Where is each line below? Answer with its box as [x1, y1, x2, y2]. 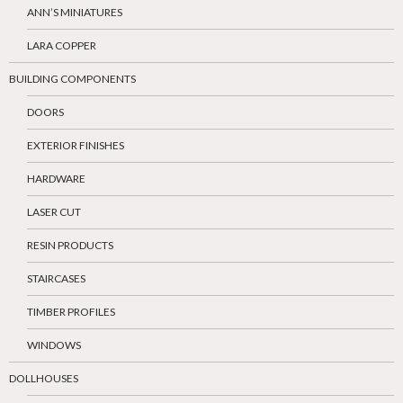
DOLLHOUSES [9, 372, 78, 386]
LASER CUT [27, 205, 81, 219]
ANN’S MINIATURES [27, 5, 122, 20]
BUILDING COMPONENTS [9, 72, 136, 86]
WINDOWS [27, 338, 81, 353]
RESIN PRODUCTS [27, 238, 113, 253]
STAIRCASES [27, 272, 85, 286]
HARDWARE [27, 172, 85, 186]
